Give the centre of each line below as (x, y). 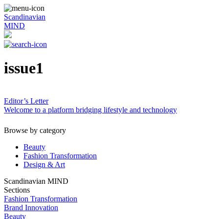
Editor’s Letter (26, 101)
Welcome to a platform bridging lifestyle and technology (90, 109)
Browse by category (35, 130)
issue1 (24, 68)
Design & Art (44, 164)
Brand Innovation (31, 207)
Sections (17, 190)
